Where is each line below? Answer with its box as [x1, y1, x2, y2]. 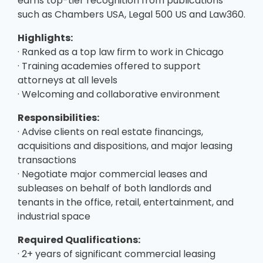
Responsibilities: [18, 110, 99, 124]
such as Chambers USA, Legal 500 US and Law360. [18, 7, 245, 21]
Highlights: [18, 31, 73, 45]
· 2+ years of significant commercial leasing [18, 247, 215, 261]
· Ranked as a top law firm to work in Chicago [18, 45, 224, 59]
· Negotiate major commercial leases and [18, 167, 207, 181]
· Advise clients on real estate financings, [18, 124, 203, 139]
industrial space [18, 209, 90, 223]
